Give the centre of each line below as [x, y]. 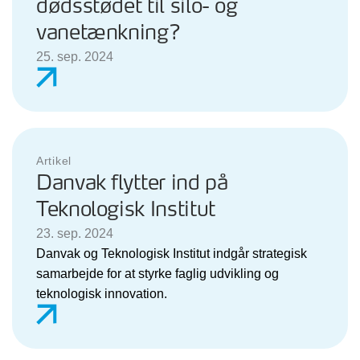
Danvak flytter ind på [132, 183]
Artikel [54, 160]
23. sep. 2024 [75, 233]
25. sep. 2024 [75, 56]
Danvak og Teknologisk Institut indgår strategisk [172, 253]
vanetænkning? [108, 33]
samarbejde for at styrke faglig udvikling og [157, 273]
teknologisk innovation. [102, 293]
